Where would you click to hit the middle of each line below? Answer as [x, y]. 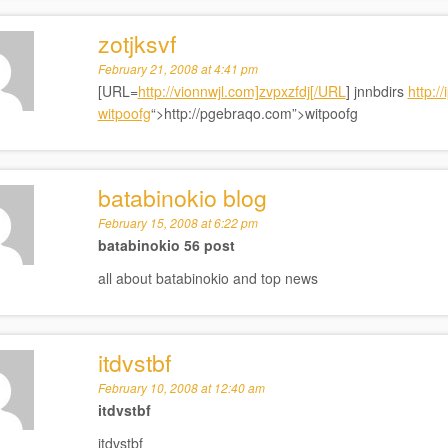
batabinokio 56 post [166, 245]
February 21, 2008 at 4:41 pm [177, 68]
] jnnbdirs [376, 91]
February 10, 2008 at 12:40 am [181, 387]
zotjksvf [136, 43]
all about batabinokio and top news [207, 278]
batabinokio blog [182, 197]
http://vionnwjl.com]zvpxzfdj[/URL [241, 91]
